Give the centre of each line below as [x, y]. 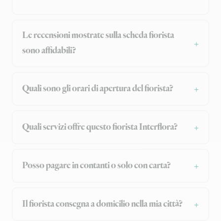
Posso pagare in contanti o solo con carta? [96, 166]
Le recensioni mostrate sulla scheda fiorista [98, 36]
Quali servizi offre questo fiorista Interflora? [100, 127]
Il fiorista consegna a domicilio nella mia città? [102, 204]
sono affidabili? [49, 51]
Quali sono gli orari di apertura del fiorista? [98, 89]
